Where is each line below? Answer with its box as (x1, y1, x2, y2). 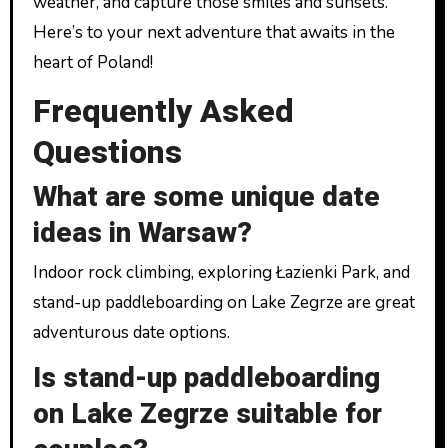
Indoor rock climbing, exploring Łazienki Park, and (32, 261, 410, 284)
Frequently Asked (32, 88, 294, 135)
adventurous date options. (32, 321, 230, 344)
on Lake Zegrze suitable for (32, 394, 382, 435)
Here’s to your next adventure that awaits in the (32, 21, 395, 44)
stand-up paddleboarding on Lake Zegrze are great (32, 291, 415, 314)
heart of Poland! (32, 51, 153, 74)
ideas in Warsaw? (32, 212, 252, 254)
